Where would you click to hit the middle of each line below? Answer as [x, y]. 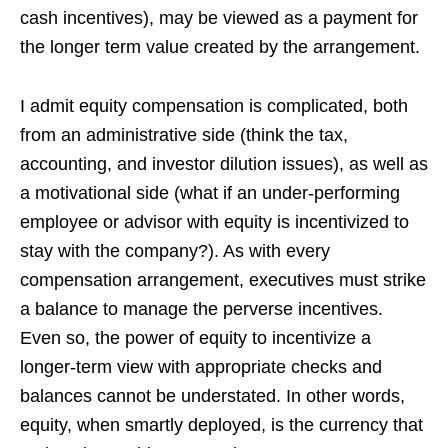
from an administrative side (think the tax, [184, 134]
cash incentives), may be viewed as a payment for [219, 17]
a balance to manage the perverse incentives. [201, 308]
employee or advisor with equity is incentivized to [214, 221]
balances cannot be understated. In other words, [212, 395]
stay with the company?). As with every [175, 250]
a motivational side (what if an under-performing [210, 192]
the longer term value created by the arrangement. [220, 46]
